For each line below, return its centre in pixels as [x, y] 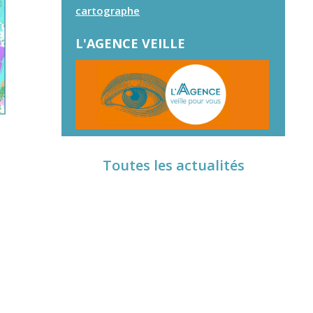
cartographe [108, 10]
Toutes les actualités [173, 166]
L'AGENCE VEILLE [130, 43]
